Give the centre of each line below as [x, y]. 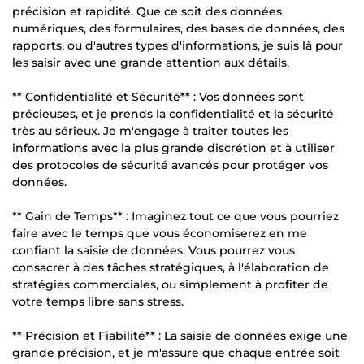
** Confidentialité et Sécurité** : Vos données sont [158, 96]
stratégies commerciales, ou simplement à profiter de [170, 284]
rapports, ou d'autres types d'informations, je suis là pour [178, 45]
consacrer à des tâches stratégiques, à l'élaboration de [171, 267]
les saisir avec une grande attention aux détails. [151, 62]
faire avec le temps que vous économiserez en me [160, 233]
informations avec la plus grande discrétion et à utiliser [173, 147]
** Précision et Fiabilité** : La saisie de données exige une [180, 335]
